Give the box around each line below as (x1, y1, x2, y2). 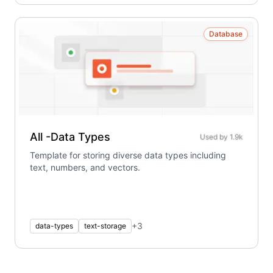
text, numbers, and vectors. (30, 162, 140, 172)
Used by (200, 132, 230, 141)
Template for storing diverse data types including (30, 150, 226, 160)
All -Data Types (30, 130, 110, 143)
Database (209, 29, 243, 38)
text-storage (84, 221, 126, 230)
